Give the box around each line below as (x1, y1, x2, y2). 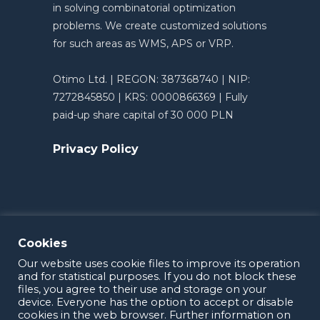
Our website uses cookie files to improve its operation (18, 257, 300, 270)
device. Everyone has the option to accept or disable (18, 296, 294, 309)
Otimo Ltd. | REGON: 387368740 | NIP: (53, 73, 250, 86)
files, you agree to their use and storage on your (18, 283, 266, 296)
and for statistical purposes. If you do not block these (18, 270, 296, 283)
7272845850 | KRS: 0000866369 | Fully (53, 91, 248, 104)
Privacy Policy (53, 142, 139, 156)
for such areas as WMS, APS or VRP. (53, 37, 234, 51)
